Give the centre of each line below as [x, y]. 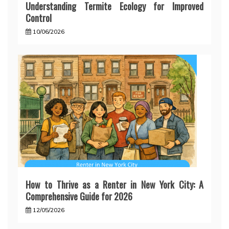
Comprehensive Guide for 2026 [79, 197]
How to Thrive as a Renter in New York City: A [114, 185]
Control [39, 18]
